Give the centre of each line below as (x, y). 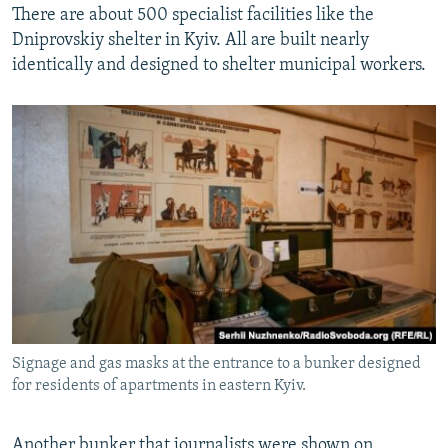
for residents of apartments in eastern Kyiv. (159, 385)
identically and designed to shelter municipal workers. (219, 65)
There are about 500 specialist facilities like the (193, 15)
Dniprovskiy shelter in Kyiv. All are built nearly (190, 40)
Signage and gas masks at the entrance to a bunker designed (216, 363)
